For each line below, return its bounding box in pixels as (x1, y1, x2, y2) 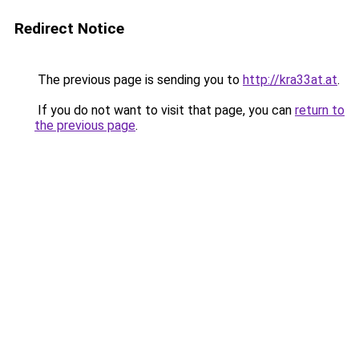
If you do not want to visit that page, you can (34, 103, 295, 118)
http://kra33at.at (243, 72, 337, 87)
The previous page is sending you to (34, 72, 243, 87)
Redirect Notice (14, 19, 124, 38)
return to (295, 103, 345, 118)
